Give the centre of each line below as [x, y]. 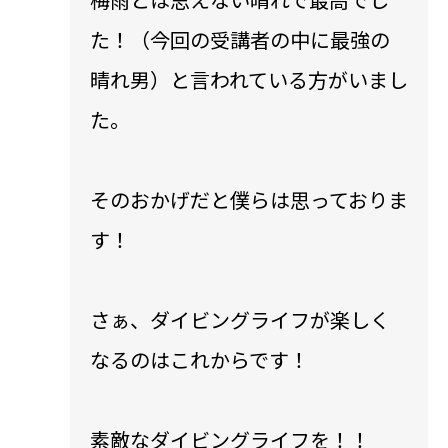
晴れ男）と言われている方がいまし [249, 79]
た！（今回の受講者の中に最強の [240, 39]
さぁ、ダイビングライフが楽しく [240, 319]
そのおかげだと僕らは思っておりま [249, 199]
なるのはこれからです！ [199, 359]
